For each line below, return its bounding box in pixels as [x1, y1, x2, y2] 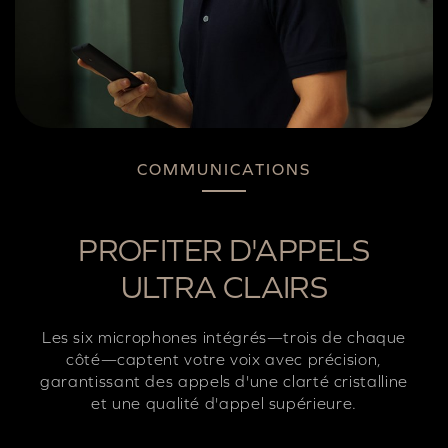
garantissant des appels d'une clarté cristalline [40, 371, 408, 390]
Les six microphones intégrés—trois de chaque [41, 327, 407, 346]
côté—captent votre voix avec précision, [66, 349, 382, 368]
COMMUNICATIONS [137, 159, 311, 178]
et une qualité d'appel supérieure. [91, 393, 357, 412]
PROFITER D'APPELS [78, 231, 370, 268]
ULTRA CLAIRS [120, 268, 328, 305]
